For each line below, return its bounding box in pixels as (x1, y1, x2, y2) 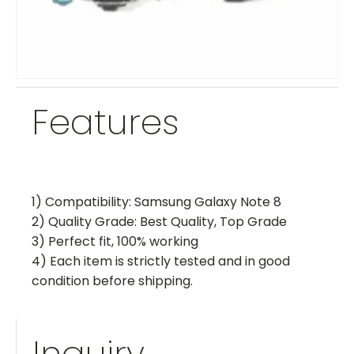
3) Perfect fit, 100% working (32, 232, 198, 250)
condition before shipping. (32, 272, 193, 290)
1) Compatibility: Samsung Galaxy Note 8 (32, 193, 281, 211)
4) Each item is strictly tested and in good (32, 252, 290, 270)
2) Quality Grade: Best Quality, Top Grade (32, 213, 287, 231)
